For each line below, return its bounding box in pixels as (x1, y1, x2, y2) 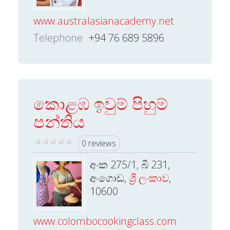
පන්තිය (33, 110, 85, 132)
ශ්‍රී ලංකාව (129, 171, 169, 185)
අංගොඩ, (90, 171, 129, 185)
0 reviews (82, 138, 116, 149)
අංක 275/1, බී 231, (90, 158, 170, 171)
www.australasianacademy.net (33, 14, 174, 28)
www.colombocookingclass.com (33, 214, 177, 228)
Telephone (33, 31, 83, 45)
